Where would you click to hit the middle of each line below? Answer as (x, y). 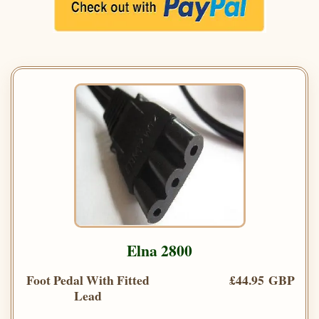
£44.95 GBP (262, 280)
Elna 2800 (159, 251)
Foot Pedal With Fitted (88, 280)
